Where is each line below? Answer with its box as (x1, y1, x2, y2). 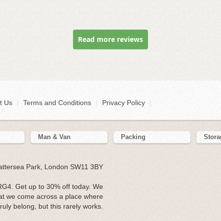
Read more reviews (78, 35, 143, 44)
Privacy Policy (102, 99, 145, 107)
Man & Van (37, 133, 71, 141)
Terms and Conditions (23, 99, 91, 107)
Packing (120, 133, 146, 141)
